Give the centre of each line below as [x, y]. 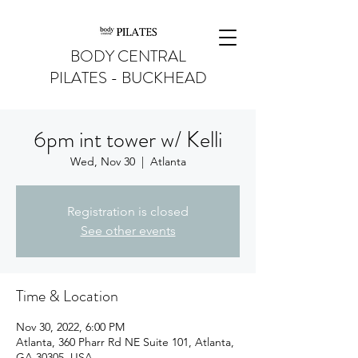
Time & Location [67, 296]
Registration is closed [128, 211]
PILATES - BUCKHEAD [128, 78]
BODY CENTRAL [128, 56]
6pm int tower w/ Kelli [128, 140]
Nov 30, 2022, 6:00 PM [70, 327]
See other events [128, 231]
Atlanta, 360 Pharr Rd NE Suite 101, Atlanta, [125, 342]
